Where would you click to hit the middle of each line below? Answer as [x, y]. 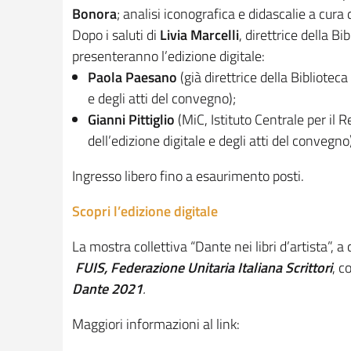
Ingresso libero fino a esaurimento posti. [188, 176]
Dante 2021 [107, 289]
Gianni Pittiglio [131, 120]
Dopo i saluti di [116, 35]
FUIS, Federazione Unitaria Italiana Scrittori [204, 268]
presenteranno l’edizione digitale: [168, 56]
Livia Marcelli [199, 35]
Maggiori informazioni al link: [156, 324]
